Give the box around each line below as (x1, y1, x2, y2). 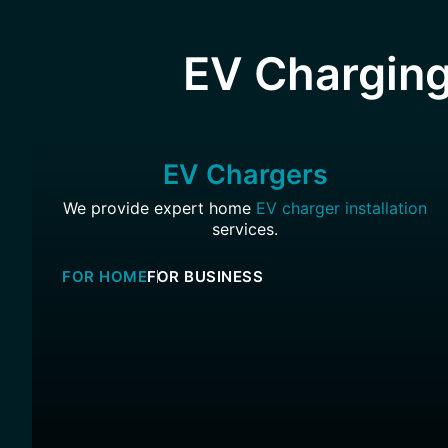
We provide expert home (63, 198, 257, 218)
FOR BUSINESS (147, 267, 263, 287)
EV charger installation (256, 198, 428, 218)
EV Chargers (162, 158, 328, 191)
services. (212, 219, 279, 239)
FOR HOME (62, 267, 147, 287)
